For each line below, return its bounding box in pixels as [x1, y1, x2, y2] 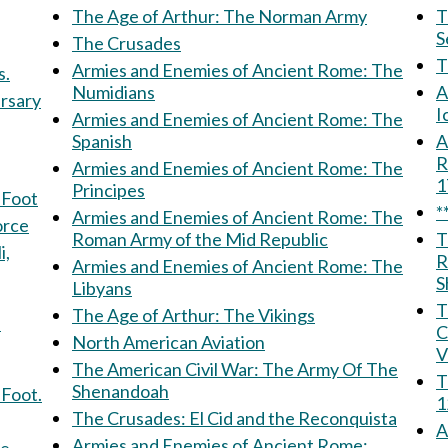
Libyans [72, 277, 132, 299]
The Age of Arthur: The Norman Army [223, 5, 367, 27]
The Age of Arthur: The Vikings [72, 304, 315, 326]
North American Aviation [72, 331, 265, 353]
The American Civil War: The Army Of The [72, 358, 262, 380]
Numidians [72, 81, 155, 103]
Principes [72, 179, 145, 201]
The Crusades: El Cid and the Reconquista [189, 407, 397, 429]
